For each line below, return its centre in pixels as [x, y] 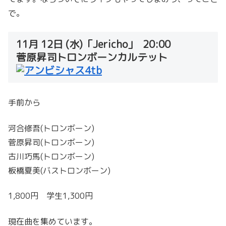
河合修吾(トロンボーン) [51, 128]
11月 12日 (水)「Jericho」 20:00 [93, 44]
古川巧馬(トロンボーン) [51, 156]
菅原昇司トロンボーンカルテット [92, 57]
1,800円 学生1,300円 [50, 196]
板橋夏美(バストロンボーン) [59, 170]
